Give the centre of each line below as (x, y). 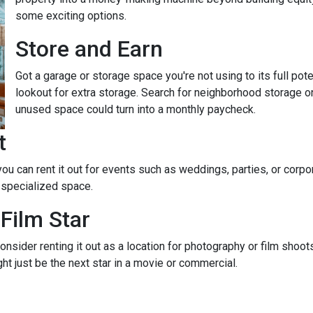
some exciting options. (71, 16)
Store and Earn (89, 49)
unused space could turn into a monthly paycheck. (136, 109)
